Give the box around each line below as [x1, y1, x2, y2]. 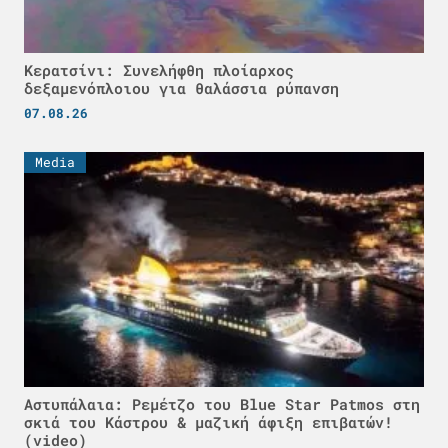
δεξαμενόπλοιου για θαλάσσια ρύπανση [24, 77, 339, 98]
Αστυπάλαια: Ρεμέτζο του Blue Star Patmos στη [24, 393, 420, 414]
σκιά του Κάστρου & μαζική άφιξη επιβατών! [24, 411, 393, 432]
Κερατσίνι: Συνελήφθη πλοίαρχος [24, 59, 294, 80]
